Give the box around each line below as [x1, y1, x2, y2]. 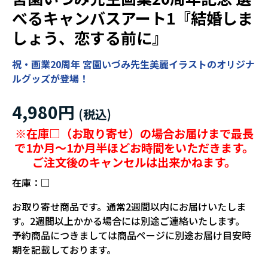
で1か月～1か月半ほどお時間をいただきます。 [14, 139, 254, 157]
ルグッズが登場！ [12, 71, 89, 86]
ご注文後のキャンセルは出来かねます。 [32, 154, 236, 171]
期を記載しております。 [12, 242, 116, 257]
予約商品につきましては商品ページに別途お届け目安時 [12, 228, 251, 243]
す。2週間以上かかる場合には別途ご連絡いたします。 [12, 214, 245, 229]
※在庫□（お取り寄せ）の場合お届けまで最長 [14, 125, 254, 142]
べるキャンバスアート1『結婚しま [12, 7, 253, 29]
